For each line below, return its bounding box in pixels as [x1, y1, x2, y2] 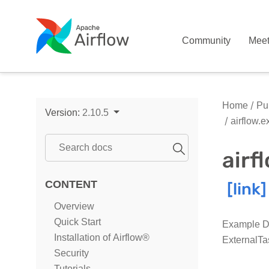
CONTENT [45, 178, 97, 190]
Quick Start [54, 216, 101, 228]
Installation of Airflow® [54, 232, 150, 243]
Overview [54, 201, 94, 212]
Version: [45, 107, 82, 118]
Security [54, 247, 89, 259]
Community [182, 35, 231, 46]
